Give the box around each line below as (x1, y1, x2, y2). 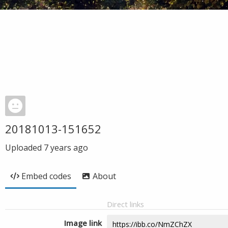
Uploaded (5, 142, 44, 153)
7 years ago (44, 142, 88, 153)
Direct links (107, 199, 144, 209)
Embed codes (21, 170, 71, 182)
